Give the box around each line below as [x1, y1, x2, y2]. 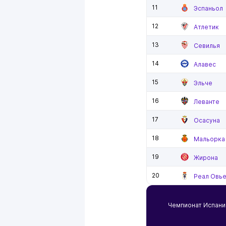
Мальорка [194, 135, 225, 143]
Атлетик [194, 23, 219, 31]
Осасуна [194, 116, 220, 124]
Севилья [194, 41, 220, 49]
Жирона [194, 153, 218, 161]
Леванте [194, 97, 219, 105]
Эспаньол [194, 4, 223, 12]
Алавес [194, 60, 216, 68]
